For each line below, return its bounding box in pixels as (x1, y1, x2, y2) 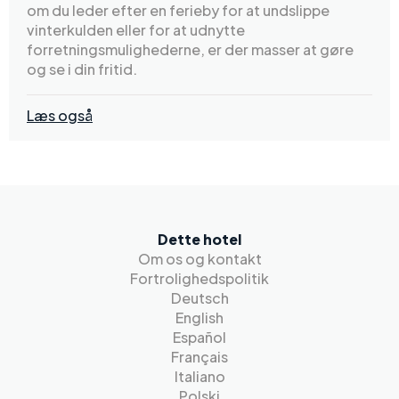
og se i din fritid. (27, 60, 137, 79)
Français (171, 347, 228, 366)
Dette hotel (158, 230, 241, 248)
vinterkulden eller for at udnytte (27, 20, 245, 40)
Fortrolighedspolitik (130, 269, 269, 288)
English (175, 308, 224, 327)
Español (173, 328, 226, 346)
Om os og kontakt (137, 249, 262, 268)
